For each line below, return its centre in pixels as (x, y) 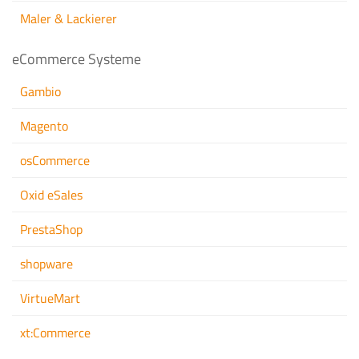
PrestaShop (51, 230)
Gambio (40, 92)
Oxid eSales (51, 195)
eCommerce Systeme (77, 59)
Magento (44, 126)
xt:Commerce (55, 333)
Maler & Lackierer (69, 19)
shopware (46, 264)
